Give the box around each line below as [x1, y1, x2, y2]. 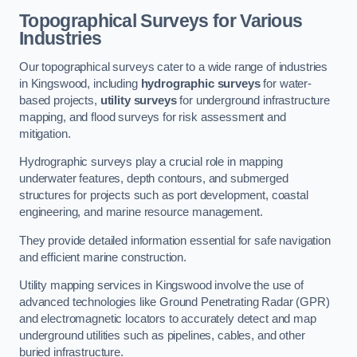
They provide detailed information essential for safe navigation [19, 233, 331, 247]
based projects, [19, 93, 100, 107]
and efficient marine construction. [19, 250, 187, 264]
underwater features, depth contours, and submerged [19, 172, 288, 186]
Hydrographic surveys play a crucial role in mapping [19, 155, 283, 169]
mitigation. [19, 127, 71, 140]
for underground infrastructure [176, 93, 331, 107]
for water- [260, 76, 312, 90]
